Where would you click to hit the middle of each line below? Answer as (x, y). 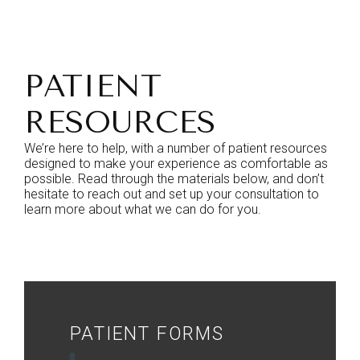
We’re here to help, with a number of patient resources (176, 148)
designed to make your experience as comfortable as (176, 163)
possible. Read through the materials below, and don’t (174, 178)
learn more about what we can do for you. (143, 209)
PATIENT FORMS (147, 333)
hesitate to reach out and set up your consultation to (172, 194)
